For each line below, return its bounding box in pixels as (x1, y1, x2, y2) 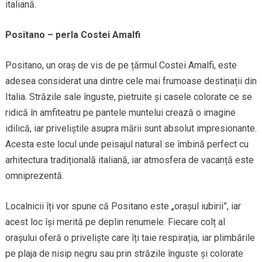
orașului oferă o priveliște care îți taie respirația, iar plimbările (5, 232, 255, 244)
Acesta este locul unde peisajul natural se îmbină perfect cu (5, 139, 249, 150)
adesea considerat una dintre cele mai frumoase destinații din (5, 75, 257, 87)
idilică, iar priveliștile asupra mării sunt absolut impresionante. (5, 123, 257, 135)
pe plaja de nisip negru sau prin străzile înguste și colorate (5, 248, 243, 260)
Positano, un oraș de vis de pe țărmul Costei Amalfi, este (5, 60, 237, 71)
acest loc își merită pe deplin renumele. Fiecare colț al (5, 216, 225, 228)
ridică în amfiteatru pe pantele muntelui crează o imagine (5, 107, 236, 119)
